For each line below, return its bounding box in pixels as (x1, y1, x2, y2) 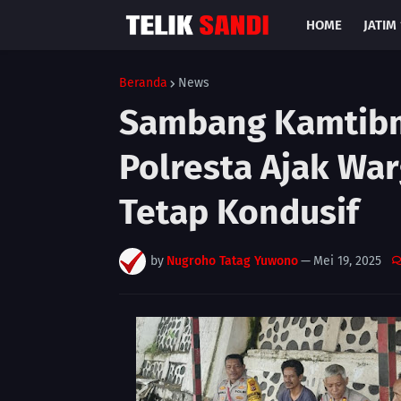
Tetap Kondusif (119, 192, 359, 233)
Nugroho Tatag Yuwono (166, 253, 298, 269)
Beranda (119, 75, 167, 90)
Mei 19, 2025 (313, 253, 381, 269)
